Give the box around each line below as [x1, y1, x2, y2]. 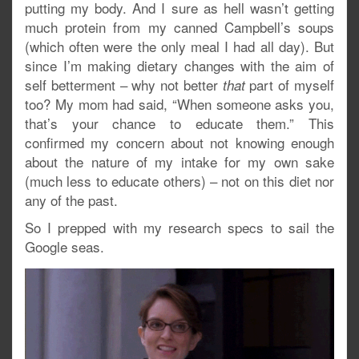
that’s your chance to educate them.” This [25, 112, 334, 133]
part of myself [244, 74, 335, 95]
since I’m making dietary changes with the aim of [25, 54, 334, 75]
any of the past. [25, 189, 118, 210]
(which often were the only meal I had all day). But [25, 35, 334, 56]
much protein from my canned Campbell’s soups [25, 16, 334, 37]
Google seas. [25, 236, 104, 256]
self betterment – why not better [25, 74, 223, 95]
